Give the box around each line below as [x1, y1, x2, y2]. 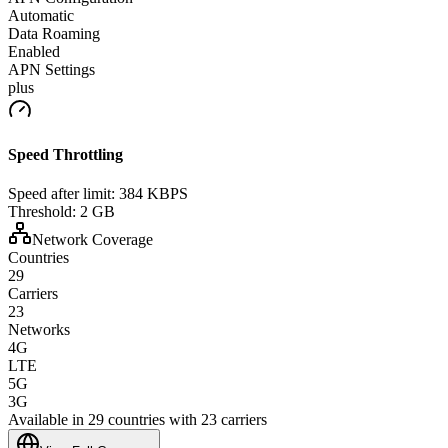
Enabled [8, 42, 60, 60]
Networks [8, 321, 70, 339]
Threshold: [8, 203, 76, 221]
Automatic [8, 6, 74, 24]
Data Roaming [8, 24, 100, 42]
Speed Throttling [8, 146, 123, 164]
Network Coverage [32, 231, 153, 249]
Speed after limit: [8, 185, 115, 203]
